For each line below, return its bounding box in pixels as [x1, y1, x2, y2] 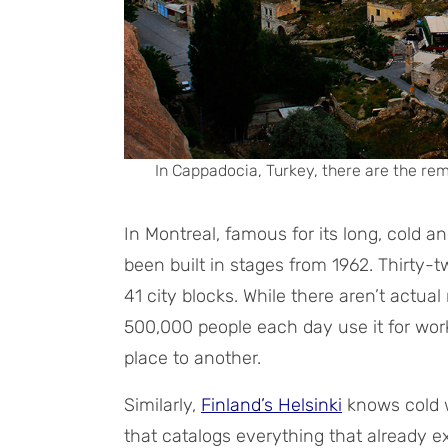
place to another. [124, 346, 261, 369]
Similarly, [124, 393, 201, 416]
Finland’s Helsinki [201, 393, 342, 416]
